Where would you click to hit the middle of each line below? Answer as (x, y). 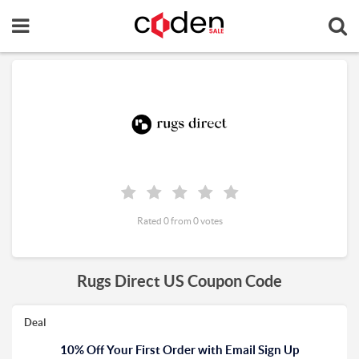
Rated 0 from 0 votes (179, 221)
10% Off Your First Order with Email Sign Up (179, 350)
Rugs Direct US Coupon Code (179, 281)
